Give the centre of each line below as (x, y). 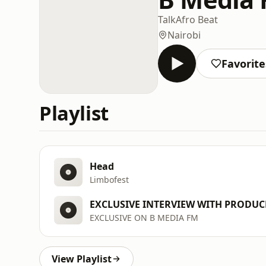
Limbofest (109, 179)
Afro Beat (197, 19)
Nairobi (184, 35)
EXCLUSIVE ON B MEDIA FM (144, 217)
